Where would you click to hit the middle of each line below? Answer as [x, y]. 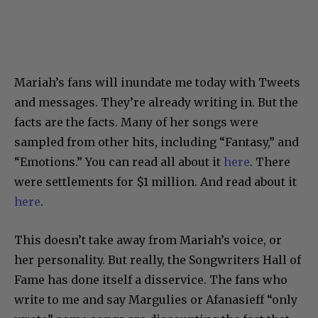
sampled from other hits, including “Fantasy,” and [157, 142]
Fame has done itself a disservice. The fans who [151, 280]
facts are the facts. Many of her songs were [136, 122]
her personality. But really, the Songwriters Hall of [158, 260]
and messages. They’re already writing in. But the [156, 103]
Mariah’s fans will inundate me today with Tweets [157, 83]
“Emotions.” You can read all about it [119, 162]
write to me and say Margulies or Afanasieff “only [156, 300]
